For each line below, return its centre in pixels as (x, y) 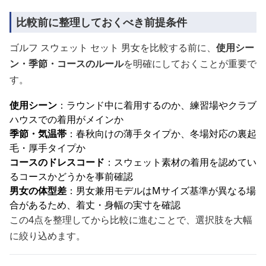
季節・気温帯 (38, 134)
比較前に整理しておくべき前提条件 (102, 22)
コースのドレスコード (57, 162)
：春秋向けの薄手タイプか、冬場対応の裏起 (161, 134)
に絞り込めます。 (47, 236)
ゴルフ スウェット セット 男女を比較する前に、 (113, 47)
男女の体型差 (38, 191)
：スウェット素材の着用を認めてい (180, 162)
